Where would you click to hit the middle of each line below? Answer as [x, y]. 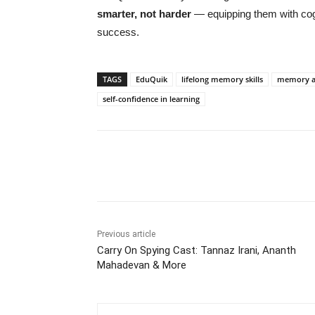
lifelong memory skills [222, 79]
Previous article [126, 234]
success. [118, 32]
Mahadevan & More [142, 265]
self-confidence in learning [151, 98]
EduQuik [152, 79]
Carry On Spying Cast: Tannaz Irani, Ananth [197, 250]
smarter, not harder [144, 13]
